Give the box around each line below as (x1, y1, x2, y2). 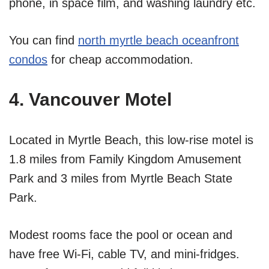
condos (9, 53, 47, 67)
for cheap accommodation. (47, 53, 193, 67)
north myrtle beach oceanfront (78, 34, 239, 47)
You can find (9, 34, 78, 47)
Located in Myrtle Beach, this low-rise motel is (9, 133, 253, 147)
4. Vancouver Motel (9, 89, 172, 110)
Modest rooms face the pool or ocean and (9, 228, 232, 242)
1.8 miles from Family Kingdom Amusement (9, 153, 241, 166)
